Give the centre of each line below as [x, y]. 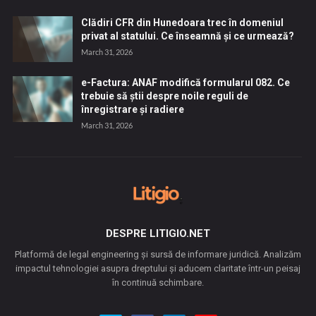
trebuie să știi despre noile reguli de [164, 96]
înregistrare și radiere [132, 109]
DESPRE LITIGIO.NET [158, 233]
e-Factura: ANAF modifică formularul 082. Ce [185, 82]
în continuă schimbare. [158, 282]
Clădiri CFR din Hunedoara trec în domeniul [182, 22]
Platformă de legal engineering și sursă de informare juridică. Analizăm [158, 254]
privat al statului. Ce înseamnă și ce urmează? [187, 36]
